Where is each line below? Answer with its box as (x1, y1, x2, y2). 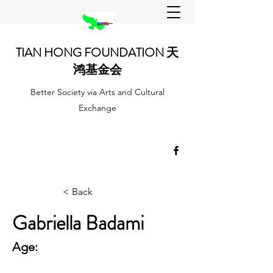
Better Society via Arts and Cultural (30, 87, 165, 97)
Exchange (78, 102, 116, 113)
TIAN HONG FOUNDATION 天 (16, 44, 179, 62)
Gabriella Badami (12, 208, 144, 238)
